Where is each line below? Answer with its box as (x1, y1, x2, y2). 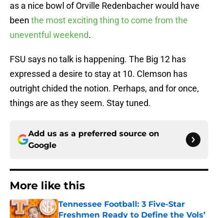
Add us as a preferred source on (28, 129, 159, 139)
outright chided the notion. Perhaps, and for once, (10, 83, 199, 94)
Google (28, 141, 56, 150)
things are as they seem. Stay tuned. (10, 98, 151, 109)
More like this (10, 179, 85, 193)
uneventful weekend (10, 30, 89, 40)
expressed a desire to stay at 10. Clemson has (10, 69, 187, 79)
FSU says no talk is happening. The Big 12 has (10, 54, 186, 65)
